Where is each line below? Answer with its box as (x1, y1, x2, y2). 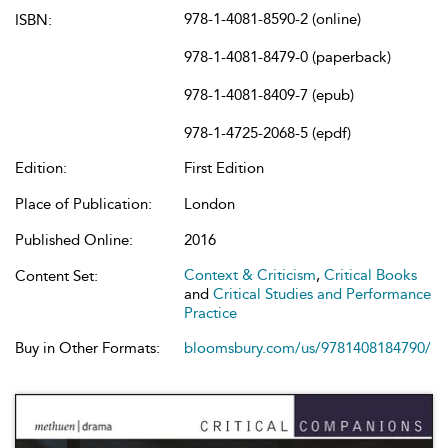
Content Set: (15, 267, 98, 285)
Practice (184, 304, 237, 322)
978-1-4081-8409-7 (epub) (184, 86, 354, 104)
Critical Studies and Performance (213, 285, 431, 303)
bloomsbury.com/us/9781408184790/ (184, 339, 431, 357)
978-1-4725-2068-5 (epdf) (184, 124, 351, 142)
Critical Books (324, 266, 417, 284)
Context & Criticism (184, 266, 316, 284)
